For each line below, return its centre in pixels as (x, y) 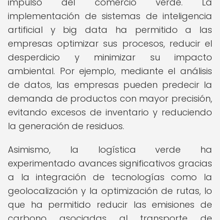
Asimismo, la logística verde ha (110, 150)
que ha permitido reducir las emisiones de (110, 205)
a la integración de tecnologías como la (110, 177)
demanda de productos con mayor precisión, (110, 98)
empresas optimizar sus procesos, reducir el (110, 43)
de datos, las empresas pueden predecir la (110, 85)
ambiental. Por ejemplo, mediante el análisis (110, 71)
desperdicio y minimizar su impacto (110, 57)
